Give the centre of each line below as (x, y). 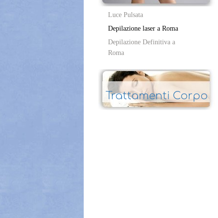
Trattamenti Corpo (157, 96)
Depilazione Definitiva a (142, 42)
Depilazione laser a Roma (143, 28)
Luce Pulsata (126, 15)
